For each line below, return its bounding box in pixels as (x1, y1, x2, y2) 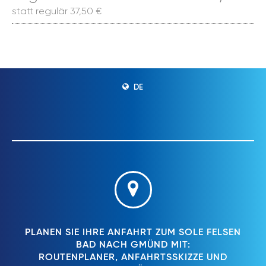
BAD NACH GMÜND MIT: (75, 240, 191, 250)
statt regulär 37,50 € (12, 5, 102, 17)
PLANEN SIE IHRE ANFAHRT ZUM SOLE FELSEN (25, 228, 241, 237)
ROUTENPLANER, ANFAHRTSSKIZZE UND (39, 253, 227, 262)
